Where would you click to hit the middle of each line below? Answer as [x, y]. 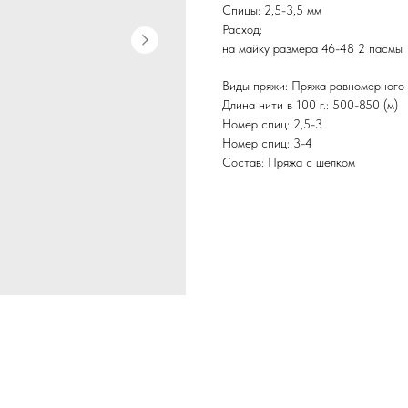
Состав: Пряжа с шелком [289, 163]
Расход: [244, 30]
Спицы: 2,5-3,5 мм [272, 10]
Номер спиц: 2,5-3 [272, 124]
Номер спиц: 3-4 [267, 143]
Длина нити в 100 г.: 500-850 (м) [310, 105]
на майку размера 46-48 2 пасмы [312, 49]
